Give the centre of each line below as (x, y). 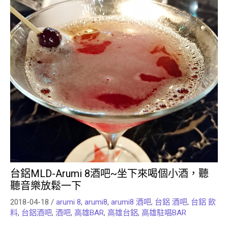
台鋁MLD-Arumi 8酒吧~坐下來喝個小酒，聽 (109, 173)
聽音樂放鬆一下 (46, 186)
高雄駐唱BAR (164, 212)
